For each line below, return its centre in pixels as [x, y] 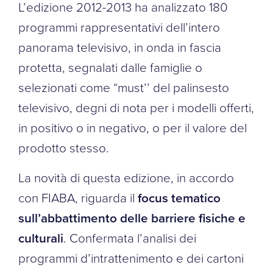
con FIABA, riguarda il [78, 197]
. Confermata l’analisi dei [130, 237]
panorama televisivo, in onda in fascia [120, 47]
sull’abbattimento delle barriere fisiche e [132, 218]
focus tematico [179, 197]
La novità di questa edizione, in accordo [126, 177]
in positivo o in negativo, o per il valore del [133, 127]
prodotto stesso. [64, 147]
